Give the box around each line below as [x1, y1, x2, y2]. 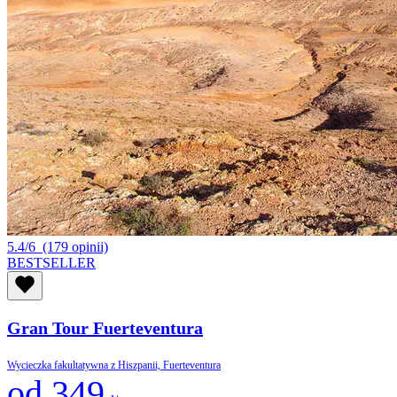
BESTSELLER [7, 254, 96, 270]
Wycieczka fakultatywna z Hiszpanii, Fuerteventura [7, 358, 221, 371]
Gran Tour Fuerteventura [7, 317, 203, 338]
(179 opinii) [39, 238, 108, 254]
